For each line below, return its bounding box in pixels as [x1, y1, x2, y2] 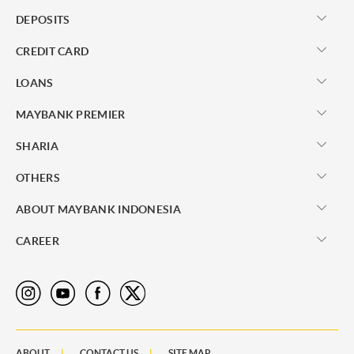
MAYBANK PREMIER [16, 107, 126, 121]
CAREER [16, 234, 59, 247]
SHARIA [16, 139, 58, 153]
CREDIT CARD [16, 44, 89, 58]
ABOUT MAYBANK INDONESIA [16, 202, 181, 216]
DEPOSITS [16, 13, 70, 26]
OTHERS [16, 171, 60, 184]
